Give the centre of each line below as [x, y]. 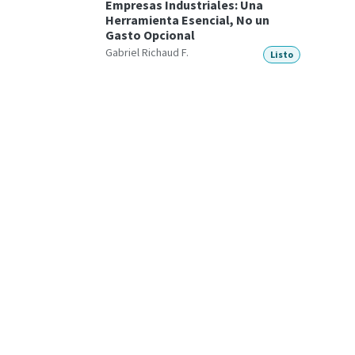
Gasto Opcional [150, 34]
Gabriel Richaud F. [147, 52]
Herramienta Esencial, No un [187, 19]
